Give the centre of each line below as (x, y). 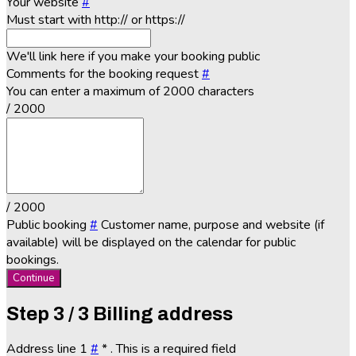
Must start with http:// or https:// (96, 20)
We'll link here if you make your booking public (133, 57)
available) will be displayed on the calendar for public (151, 243)
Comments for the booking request (104, 74)
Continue (34, 279)
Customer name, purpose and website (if (213, 225)
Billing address (163, 314)
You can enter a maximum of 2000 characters (130, 92)
